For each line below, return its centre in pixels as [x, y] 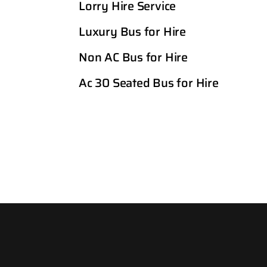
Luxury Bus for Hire [133, 32]
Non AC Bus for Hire [133, 57]
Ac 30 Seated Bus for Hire [149, 83]
